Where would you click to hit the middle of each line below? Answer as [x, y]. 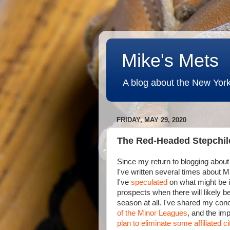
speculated [149, 182]
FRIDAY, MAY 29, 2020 [151, 120]
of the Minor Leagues [152, 213]
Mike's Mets [170, 60]
